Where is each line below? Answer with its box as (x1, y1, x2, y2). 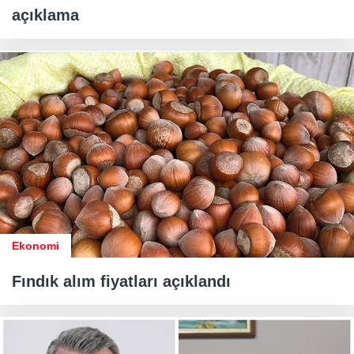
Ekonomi (12, 239, 59, 253)
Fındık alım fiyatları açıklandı (12, 273, 231, 291)
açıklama (12, 6, 79, 24)
